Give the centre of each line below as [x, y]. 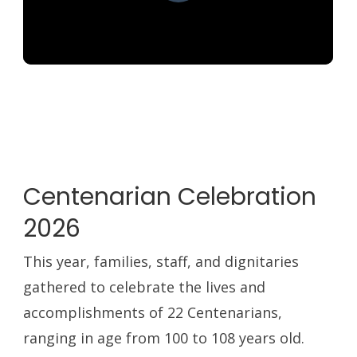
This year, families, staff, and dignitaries [161, 262]
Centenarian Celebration [170, 197]
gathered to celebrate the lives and [145, 287]
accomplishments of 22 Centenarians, [153, 313]
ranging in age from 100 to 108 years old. [164, 338]
